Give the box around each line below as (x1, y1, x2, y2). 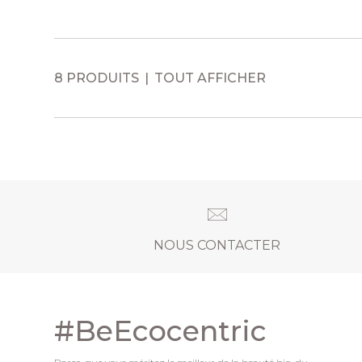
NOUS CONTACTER (154, 237, 281, 253)
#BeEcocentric (54, 313, 267, 348)
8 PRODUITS (54, 69, 140, 86)
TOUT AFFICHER (154, 69, 267, 86)
